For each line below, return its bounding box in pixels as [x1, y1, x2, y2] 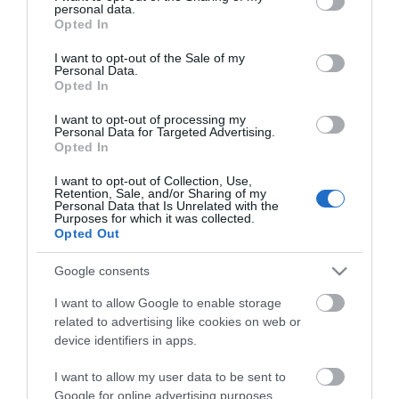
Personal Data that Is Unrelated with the [54, 198, 279, 213]
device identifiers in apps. [54, 332, 197, 347]
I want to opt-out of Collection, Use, [54, 173, 252, 188]
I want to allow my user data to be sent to [54, 369, 286, 384]
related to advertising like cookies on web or [54, 313, 301, 329]
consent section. [27, 45, 118, 60]
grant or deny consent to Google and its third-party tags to [27, 7, 354, 22]
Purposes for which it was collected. [54, 210, 255, 225]
